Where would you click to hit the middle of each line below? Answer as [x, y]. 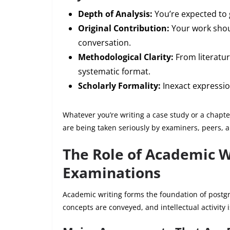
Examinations [112, 172]
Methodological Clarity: [126, 57]
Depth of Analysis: [115, 14]
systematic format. [114, 71]
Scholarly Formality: [119, 85]
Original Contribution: [124, 28]
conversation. [104, 42]
